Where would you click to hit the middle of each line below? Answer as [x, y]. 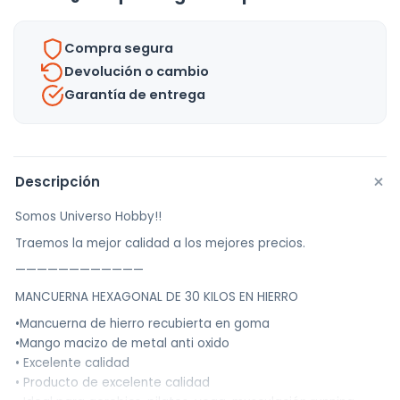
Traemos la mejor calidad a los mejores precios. [160, 243]
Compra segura [119, 49]
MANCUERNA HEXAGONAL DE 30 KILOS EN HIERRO [157, 296]
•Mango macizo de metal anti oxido [122, 343]
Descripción [58, 181]
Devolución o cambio [137, 72]
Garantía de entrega [135, 95]
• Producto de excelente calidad [112, 382]
